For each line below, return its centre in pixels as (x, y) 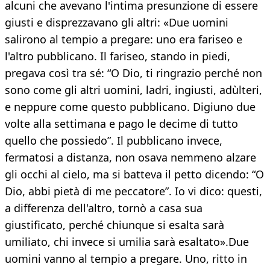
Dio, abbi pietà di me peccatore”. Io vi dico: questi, (133, 191)
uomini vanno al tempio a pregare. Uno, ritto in (126, 259)
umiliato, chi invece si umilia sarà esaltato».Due (127, 242)
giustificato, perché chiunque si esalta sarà (115, 225)
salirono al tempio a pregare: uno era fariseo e (124, 39)
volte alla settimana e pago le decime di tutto (121, 124)
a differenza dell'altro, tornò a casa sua (104, 208)
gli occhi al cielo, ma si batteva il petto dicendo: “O (134, 174)
